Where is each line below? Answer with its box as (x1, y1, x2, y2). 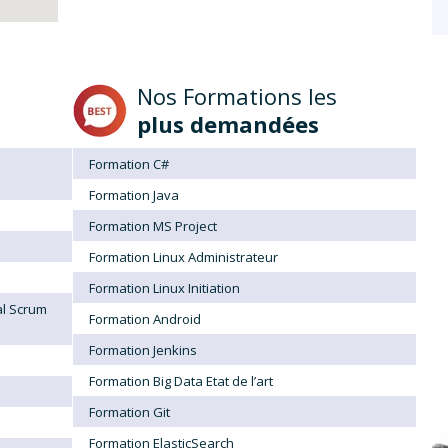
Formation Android (88, 309, 201, 328)
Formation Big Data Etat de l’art (88, 371, 273, 390)
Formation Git (88, 402, 170, 421)
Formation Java (88, 185, 179, 204)
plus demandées (136, 108, 319, 139)
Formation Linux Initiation (88, 278, 240, 297)
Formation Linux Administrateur (88, 247, 278, 266)
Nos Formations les (136, 80, 337, 111)
